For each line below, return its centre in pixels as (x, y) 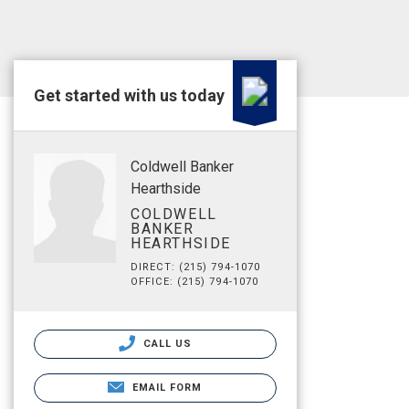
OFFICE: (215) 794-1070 (195, 282)
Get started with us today (129, 95)
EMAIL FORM (167, 388)
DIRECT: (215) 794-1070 (196, 267)
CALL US (166, 344)
